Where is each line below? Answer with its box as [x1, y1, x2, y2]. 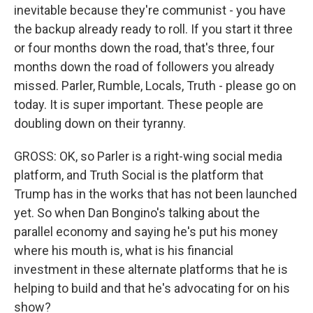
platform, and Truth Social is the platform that [14, 168, 263, 182]
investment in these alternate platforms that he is [14, 262, 288, 277]
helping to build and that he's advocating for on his [14, 281, 290, 296]
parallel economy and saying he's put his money [14, 224, 278, 239]
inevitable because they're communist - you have [14, 3, 286, 17]
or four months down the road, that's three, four [14, 41, 275, 55]
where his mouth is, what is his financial [14, 243, 233, 258]
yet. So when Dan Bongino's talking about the [14, 205, 260, 220]
